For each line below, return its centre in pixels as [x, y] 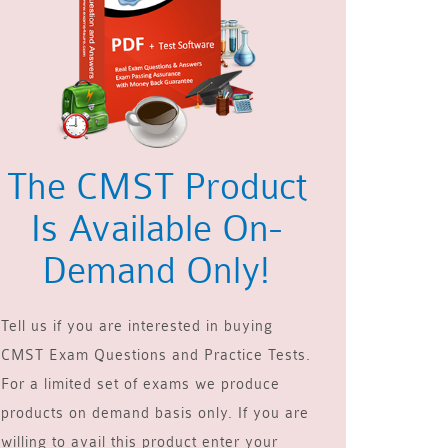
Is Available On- [156, 229]
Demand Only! [156, 271]
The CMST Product [156, 187]
